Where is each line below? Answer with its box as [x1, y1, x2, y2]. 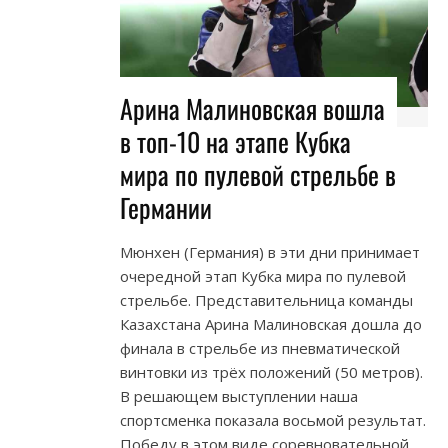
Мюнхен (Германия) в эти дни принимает [120, 242, 420, 263]
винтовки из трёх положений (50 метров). [120, 362, 423, 383]
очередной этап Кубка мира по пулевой [120, 266, 406, 287]
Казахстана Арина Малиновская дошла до [120, 314, 422, 335]
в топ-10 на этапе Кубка [120, 122, 351, 162]
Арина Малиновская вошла [120, 89, 385, 129]
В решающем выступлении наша [120, 386, 358, 407]
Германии [120, 188, 212, 228]
